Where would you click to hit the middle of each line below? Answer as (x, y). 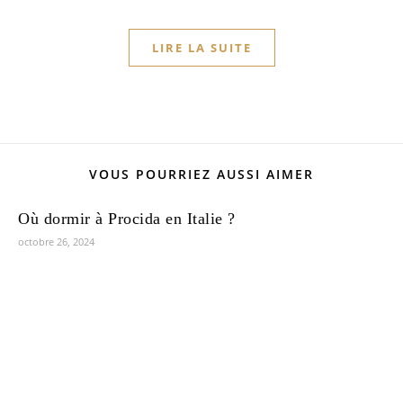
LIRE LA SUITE (201, 48)
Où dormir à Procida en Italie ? (127, 219)
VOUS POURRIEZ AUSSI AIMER (201, 174)
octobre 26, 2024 (56, 242)
